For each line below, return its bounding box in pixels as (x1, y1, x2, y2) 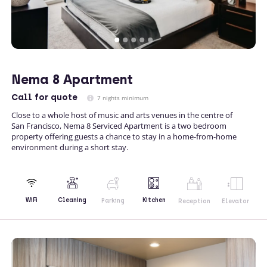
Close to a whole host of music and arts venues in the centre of (11, 109, 232, 120)
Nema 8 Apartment (11, 71, 133, 88)
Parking (101, 196, 125, 204)
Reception (178, 197, 211, 205)
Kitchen (142, 195, 166, 204)
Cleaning (58, 196, 87, 204)
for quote (32, 92, 77, 103)
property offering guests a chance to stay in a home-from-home (11, 131, 237, 142)
